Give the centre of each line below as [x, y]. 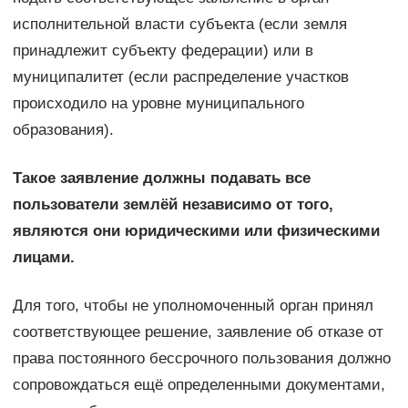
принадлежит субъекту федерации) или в [163, 50]
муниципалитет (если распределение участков [180, 76]
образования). [63, 129]
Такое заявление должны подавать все [161, 178]
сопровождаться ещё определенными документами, [199, 384]
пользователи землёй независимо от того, [173, 204]
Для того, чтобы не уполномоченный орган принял [193, 305]
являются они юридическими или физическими [196, 230]
